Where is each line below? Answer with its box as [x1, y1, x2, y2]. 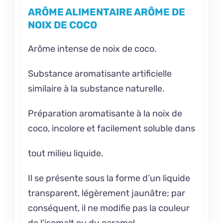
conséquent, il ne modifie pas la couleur [27, 203, 190, 214]
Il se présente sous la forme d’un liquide [27, 173, 190, 184]
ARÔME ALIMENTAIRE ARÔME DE [27, 6, 185, 18]
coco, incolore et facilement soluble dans [27, 123, 195, 134]
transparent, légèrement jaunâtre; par [27, 188, 185, 199]
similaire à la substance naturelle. [27, 83, 165, 95]
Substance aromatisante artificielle [27, 68, 172, 80]
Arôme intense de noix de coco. [27, 43, 157, 55]
